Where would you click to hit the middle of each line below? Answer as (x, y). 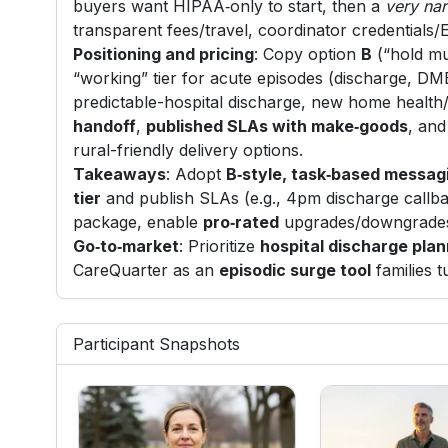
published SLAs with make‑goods (277, 126)
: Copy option (308, 54)
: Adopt (196, 174)
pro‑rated (241, 222)
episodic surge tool (295, 270)
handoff (105, 126)
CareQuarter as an (146, 270)
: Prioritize (220, 246)
